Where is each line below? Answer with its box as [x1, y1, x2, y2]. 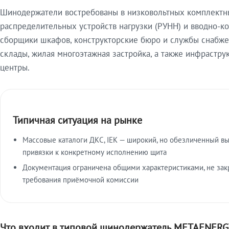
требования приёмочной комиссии [22, 174, 139, 185]
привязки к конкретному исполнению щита [22, 147, 167, 157]
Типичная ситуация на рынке [13, 113, 142, 126]
